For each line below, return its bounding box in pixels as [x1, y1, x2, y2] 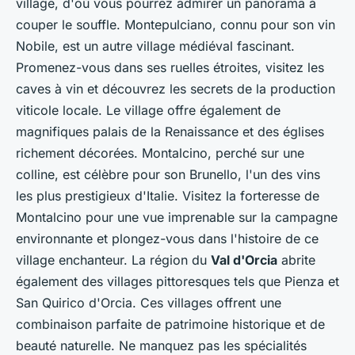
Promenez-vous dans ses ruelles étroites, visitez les [16, 59, 324, 75]
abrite [277, 251, 315, 268]
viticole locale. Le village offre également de [16, 101, 281, 118]
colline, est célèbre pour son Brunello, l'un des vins [16, 166, 320, 182]
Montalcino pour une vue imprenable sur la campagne [16, 208, 338, 225]
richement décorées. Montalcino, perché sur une [16, 144, 304, 161]
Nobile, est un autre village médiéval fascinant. [16, 37, 295, 54]
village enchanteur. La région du [16, 251, 211, 268]
